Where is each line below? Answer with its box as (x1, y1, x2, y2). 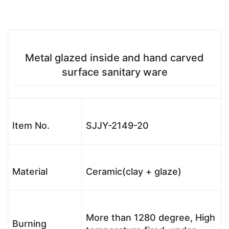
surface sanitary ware (61, 66, 168, 79)
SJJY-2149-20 (86, 120, 149, 131)
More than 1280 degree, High (86, 212, 215, 223)
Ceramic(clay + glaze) (86, 166, 181, 177)
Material (12, 166, 48, 177)
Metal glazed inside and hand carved (25, 52, 204, 64)
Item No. (12, 120, 50, 131)
